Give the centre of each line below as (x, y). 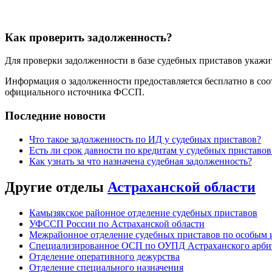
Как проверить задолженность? (89, 37)
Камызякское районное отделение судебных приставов (143, 212)
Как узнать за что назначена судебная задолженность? (141, 161)
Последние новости (55, 115)
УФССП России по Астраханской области (117, 223)
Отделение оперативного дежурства (104, 256)
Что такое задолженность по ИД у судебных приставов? (145, 139)
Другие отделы (56, 187)
